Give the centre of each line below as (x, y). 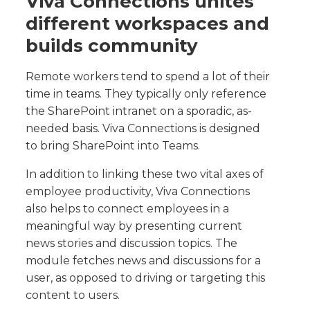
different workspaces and (148, 24)
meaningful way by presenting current (134, 226)
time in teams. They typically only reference (146, 94)
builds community (112, 46)
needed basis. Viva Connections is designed (143, 129)
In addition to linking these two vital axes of (145, 174)
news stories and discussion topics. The (132, 244)
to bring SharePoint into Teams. (113, 146)
